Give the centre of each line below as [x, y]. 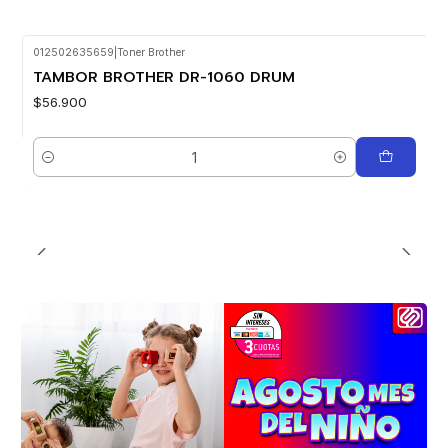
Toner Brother [150, 52]
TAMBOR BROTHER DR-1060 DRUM [163, 76]
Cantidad [59, 167]
